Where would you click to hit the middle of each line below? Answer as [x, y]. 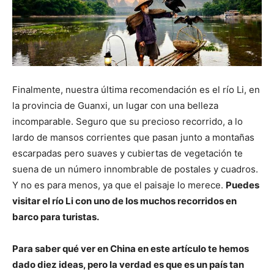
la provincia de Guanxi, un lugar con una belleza [115, 105]
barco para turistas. [56, 217]
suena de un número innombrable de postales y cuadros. [135, 169]
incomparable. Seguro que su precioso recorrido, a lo [128, 121]
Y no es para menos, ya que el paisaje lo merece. [119, 185]
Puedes [243, 185]
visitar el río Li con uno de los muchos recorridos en [124, 201]
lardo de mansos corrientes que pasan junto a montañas [133, 137]
